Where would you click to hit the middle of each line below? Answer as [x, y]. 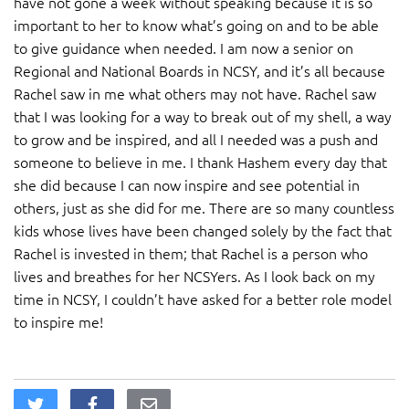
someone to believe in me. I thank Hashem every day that [200, 162]
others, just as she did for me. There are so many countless [204, 208]
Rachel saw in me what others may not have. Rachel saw [195, 94]
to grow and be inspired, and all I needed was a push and [196, 139]
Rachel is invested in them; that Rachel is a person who [191, 253]
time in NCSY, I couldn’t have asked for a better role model [203, 299]
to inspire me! [58, 322]
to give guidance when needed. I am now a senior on [184, 48]
